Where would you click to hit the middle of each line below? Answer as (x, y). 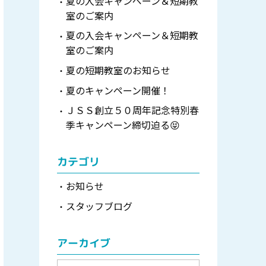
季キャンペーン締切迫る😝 (123, 125)
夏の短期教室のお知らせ (118, 70)
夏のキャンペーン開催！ (118, 90)
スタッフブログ (99, 206)
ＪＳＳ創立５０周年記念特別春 (132, 110)
